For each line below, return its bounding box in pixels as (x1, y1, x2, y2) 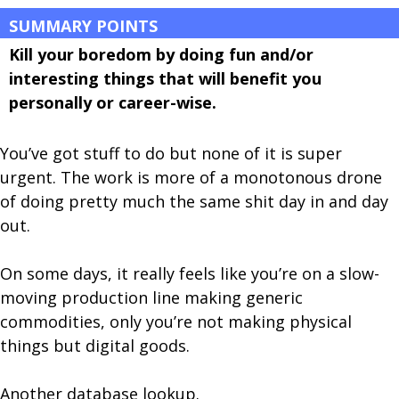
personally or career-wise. (9, 92, 216, 113)
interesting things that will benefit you (9, 68, 322, 89)
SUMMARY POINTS (9, 15, 158, 37)
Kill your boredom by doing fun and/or (9, 44, 313, 65)
